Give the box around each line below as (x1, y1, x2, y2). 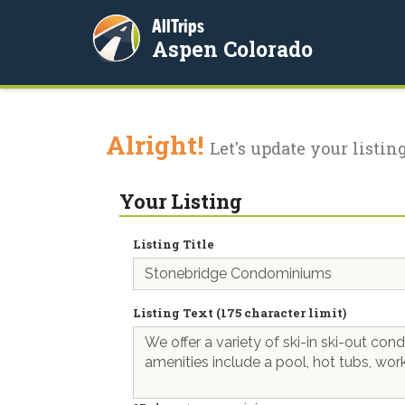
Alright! (106, 128, 210, 162)
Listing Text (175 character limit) (133, 305, 346, 321)
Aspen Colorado (152, 35, 313, 62)
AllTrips (152, 15, 204, 36)
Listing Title (133, 236, 214, 252)
